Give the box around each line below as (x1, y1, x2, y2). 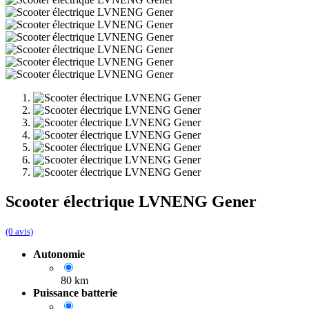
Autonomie (33, 248, 85, 260)
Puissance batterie (33, 286, 117, 299)
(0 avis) (6, 226, 33, 237)
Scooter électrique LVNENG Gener (6, 192, 257, 210)
